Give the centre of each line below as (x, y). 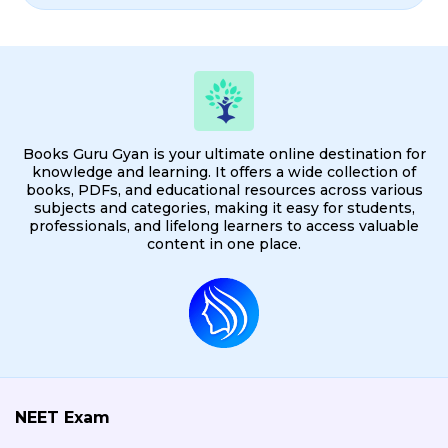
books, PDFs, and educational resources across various (224, 189)
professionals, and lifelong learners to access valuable (224, 225)
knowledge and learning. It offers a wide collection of (224, 171)
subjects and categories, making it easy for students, (224, 207)
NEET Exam (62, 417)
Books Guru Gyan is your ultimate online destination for (224, 153)
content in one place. (224, 243)
